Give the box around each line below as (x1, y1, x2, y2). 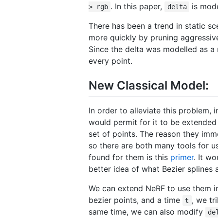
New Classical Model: (89, 78, 209, 92)
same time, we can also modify (89, 206, 205, 217)
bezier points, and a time (89, 195, 182, 205)
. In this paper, (110, 1, 165, 11)
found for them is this (89, 152, 170, 162)
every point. (89, 55, 132, 66)
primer (170, 152, 194, 162)
